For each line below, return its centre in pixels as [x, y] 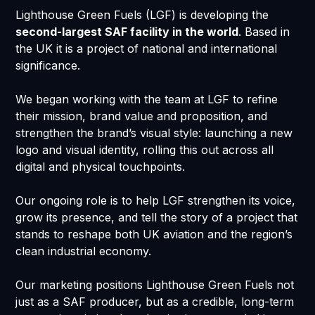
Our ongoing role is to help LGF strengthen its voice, [156, 201]
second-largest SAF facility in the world [127, 32]
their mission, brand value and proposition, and [142, 116]
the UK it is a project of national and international [147, 49]
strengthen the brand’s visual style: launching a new [154, 133]
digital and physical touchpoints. [102, 167]
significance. [48, 66]
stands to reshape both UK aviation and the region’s [154, 234]
